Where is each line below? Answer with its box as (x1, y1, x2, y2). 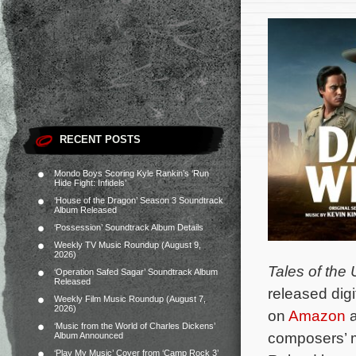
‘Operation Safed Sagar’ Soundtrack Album (54, 267, 218, 277)
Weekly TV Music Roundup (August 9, (54, 240, 201, 250)
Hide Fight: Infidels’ (54, 178, 126, 188)
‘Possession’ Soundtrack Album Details (54, 222, 203, 232)
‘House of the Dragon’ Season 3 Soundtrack (54, 195, 223, 205)
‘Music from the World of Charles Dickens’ (54, 321, 215, 331)
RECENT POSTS (60, 133, 141, 145)
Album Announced (54, 331, 123, 340)
